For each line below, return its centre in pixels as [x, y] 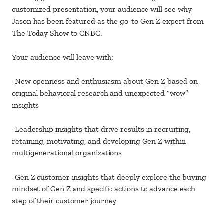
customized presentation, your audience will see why [102, 9]
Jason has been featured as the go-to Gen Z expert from [108, 21]
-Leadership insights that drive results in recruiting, [101, 129]
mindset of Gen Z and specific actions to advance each [104, 189]
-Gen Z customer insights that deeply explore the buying [109, 177]
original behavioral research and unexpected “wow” [100, 93]
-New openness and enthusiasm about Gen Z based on [105, 81]
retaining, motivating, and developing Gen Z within [99, 141]
